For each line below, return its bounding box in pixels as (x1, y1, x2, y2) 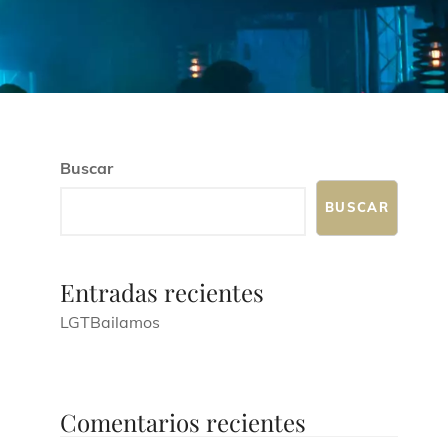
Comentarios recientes (59, 405, 306, 438)
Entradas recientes (59, 275, 264, 308)
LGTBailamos (59, 311, 160, 332)
